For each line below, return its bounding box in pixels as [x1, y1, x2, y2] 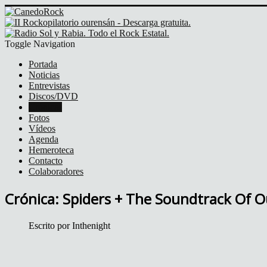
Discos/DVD [29, 91, 78, 101]
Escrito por [29, 220, 72, 231]
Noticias [29, 70, 60, 80]
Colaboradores [29, 166, 83, 176]
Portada [29, 59, 57, 69]
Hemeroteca [29, 145, 74, 155]
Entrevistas [29, 80, 70, 91]
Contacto [29, 156, 63, 166]
